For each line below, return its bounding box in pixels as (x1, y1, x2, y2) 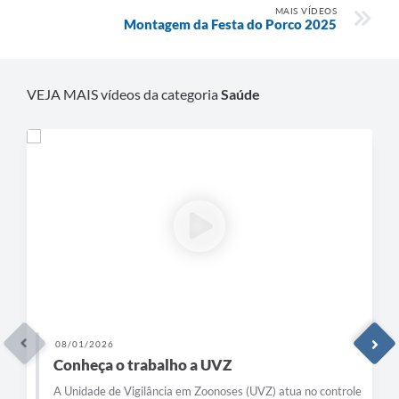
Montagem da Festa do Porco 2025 (124, 15, 337, 32)
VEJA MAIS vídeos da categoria (27, 85, 221, 102)
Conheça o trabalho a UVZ (53, 354, 232, 374)
